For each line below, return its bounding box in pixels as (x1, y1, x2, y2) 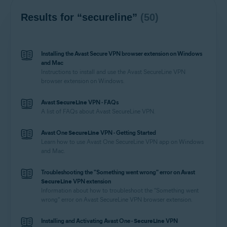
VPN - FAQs (87, 98, 119, 106)
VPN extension (72, 177, 111, 185)
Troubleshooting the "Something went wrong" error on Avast (41, 168, 195, 176)
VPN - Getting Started (99, 129, 156, 136)
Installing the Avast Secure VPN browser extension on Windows (41, 50, 202, 57)
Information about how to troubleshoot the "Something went (41, 186, 199, 194)
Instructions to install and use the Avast (41, 68, 143, 75)
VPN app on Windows (144, 138, 204, 145)
